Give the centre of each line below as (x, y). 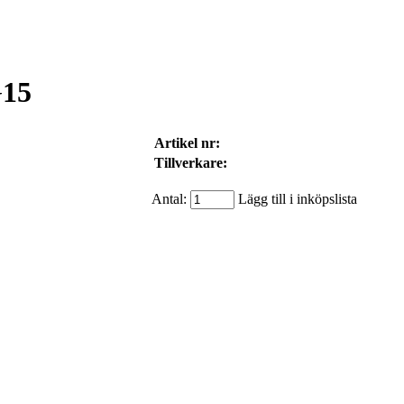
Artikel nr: (187, 142)
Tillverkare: (191, 162)
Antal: (171, 198)
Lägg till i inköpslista (298, 198)
